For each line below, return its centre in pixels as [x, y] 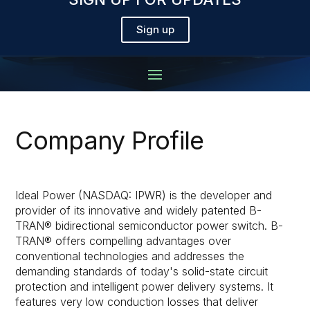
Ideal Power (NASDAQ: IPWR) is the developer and [144, 195]
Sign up [155, 30]
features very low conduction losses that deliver [137, 301]
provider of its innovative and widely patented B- [139, 210]
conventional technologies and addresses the [130, 256]
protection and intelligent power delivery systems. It [145, 286]
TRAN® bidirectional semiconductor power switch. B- [149, 225]
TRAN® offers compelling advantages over [124, 240]
